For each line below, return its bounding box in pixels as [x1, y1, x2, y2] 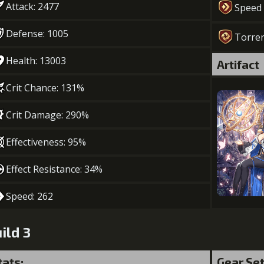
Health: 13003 [6, 54, 66, 67]
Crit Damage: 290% [6, 108, 89, 121]
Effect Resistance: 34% [6, 163, 103, 176]
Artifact [217, 57, 259, 71]
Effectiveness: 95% [6, 136, 86, 148]
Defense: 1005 [6, 27, 68, 40]
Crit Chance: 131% [6, 81, 84, 94]
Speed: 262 [6, 190, 53, 203]
